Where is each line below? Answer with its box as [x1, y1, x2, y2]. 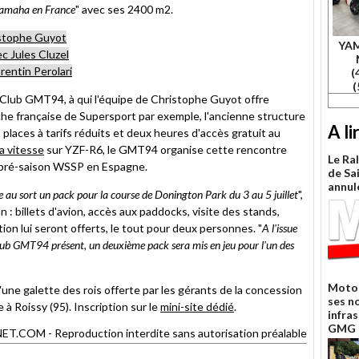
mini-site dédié [160, 299, 234, 313]
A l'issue [262, 220, 297, 235]
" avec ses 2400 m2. [75, 2, 173, 16]
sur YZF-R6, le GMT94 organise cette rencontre [44, 142, 287, 156]
